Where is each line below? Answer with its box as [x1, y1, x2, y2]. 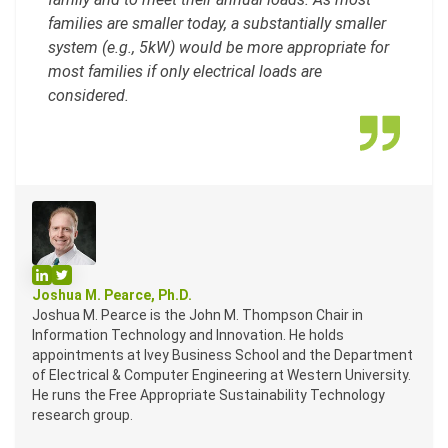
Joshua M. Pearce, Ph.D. [32, 287, 192, 304]
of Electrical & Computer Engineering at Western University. [32, 367, 411, 384]
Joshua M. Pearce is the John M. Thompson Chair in [32, 307, 363, 324]
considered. [48, 86, 129, 106]
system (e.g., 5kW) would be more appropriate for [48, 38, 389, 58]
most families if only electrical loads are [48, 62, 322, 82]
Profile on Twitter [51, 266, 170, 283]
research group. [32, 407, 133, 424]
